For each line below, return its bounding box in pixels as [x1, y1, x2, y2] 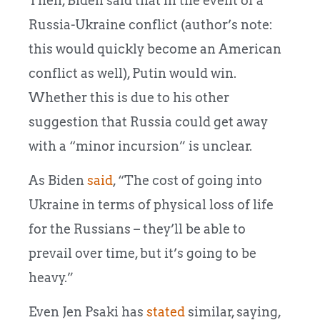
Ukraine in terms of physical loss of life [29, 196, 274, 212]
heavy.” [29, 269, 74, 285]
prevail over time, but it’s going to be [29, 245, 256, 261]
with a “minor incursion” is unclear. [29, 138, 252, 154]
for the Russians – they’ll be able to [29, 221, 246, 236]
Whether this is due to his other [29, 89, 229, 105]
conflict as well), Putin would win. [29, 65, 236, 81]
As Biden [29, 172, 87, 188]
